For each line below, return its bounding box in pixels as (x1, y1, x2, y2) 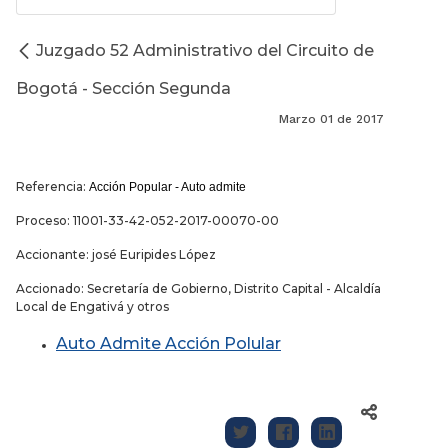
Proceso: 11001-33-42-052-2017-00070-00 (16, 213, 279, 229)
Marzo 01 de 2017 (279, 112, 384, 127)
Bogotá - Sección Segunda (16, 79, 231, 99)
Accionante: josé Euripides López (16, 247, 216, 263)
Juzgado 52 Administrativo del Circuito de (36, 41, 374, 61)
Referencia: (16, 179, 89, 195)
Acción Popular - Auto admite (89, 180, 249, 195)
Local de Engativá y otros (16, 299, 169, 315)
